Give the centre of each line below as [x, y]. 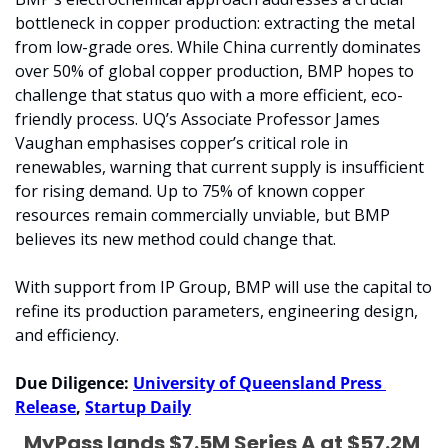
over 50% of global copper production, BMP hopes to [214, 71]
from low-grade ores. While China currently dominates [218, 47]
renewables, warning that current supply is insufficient [219, 167]
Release [45, 407]
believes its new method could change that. [175, 239]
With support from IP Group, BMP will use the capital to [223, 287]
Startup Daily [138, 407]
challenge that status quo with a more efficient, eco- [209, 95]
